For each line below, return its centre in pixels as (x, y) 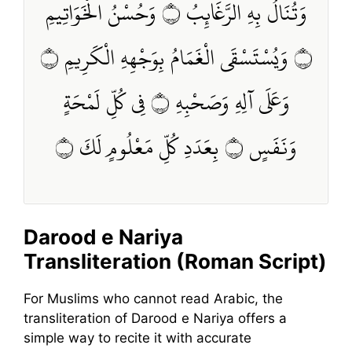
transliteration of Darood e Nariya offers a (155, 318)
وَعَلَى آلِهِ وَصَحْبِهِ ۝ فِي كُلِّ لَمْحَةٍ (106, 102)
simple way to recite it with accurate (137, 337)
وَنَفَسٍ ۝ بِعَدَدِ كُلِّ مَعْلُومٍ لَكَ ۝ (270, 147)
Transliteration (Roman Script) (175, 261)
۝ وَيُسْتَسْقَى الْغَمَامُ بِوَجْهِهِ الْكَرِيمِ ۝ (49, 57)
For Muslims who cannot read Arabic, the (153, 298)
